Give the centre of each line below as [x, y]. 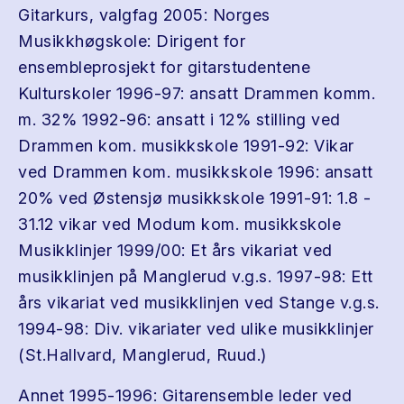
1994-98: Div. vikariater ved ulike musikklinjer [196, 329]
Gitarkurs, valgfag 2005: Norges [144, 15]
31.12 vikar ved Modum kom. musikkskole [179, 224]
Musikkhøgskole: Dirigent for [132, 41]
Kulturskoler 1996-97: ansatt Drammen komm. [197, 93]
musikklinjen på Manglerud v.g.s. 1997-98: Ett [196, 276]
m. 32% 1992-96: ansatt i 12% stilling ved [179, 119]
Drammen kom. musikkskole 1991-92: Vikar [186, 146]
